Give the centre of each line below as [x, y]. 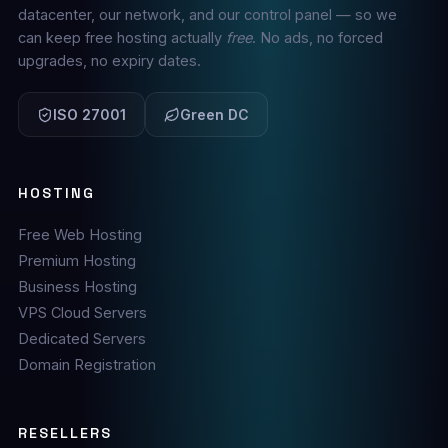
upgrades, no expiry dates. [109, 60]
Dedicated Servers [81, 338]
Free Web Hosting [79, 234]
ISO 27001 [89, 114]
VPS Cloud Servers [82, 312]
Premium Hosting [76, 260]
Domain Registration [86, 364]
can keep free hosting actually [121, 37]
